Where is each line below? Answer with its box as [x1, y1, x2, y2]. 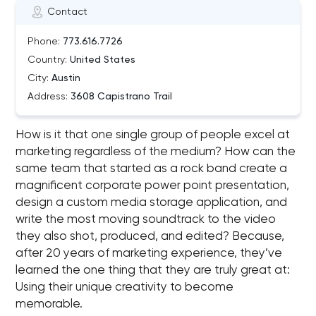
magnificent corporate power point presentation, [16, 180, 290, 192]
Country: [28, 55, 68, 65]
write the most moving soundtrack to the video [16, 214, 276, 226]
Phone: [28, 37, 61, 47]
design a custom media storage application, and [16, 197, 288, 209]
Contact [47, 7, 88, 17]
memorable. [16, 298, 83, 310]
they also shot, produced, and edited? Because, [16, 231, 285, 243]
